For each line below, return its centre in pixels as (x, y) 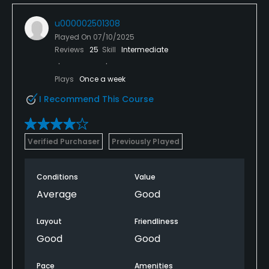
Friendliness (156, 221)
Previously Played (146, 141)
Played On (74, 37)
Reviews (70, 49)
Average (57, 194)
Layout (49, 221)
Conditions (57, 177)
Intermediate (145, 49)
